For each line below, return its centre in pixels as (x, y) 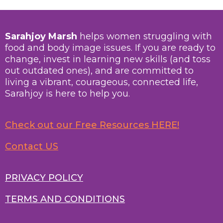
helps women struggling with (145, 36)
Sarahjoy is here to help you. (67, 93)
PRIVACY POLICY (44, 177)
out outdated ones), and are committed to (99, 70)
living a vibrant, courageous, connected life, (102, 82)
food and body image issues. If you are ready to (110, 48)
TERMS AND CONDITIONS (65, 199)
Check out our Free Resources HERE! (92, 125)
